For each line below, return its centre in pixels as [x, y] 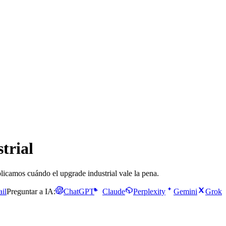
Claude [114, 191]
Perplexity [149, 191]
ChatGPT [79, 191]
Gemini [185, 191]
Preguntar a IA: [31, 191]
